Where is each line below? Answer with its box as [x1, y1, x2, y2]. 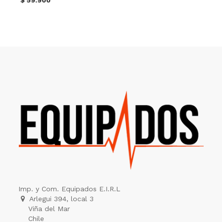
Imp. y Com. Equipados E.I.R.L [18, 185, 121, 193]
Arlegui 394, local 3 [29, 195, 94, 203]
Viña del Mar [18, 205, 70, 213]
